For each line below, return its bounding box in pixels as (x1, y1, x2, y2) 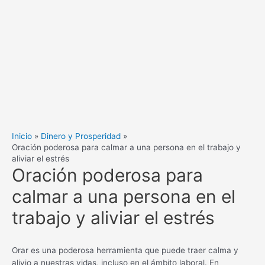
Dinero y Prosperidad (41, 131, 121, 141)
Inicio (12, 131, 32, 141)
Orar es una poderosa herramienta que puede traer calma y (12, 245, 238, 256)
